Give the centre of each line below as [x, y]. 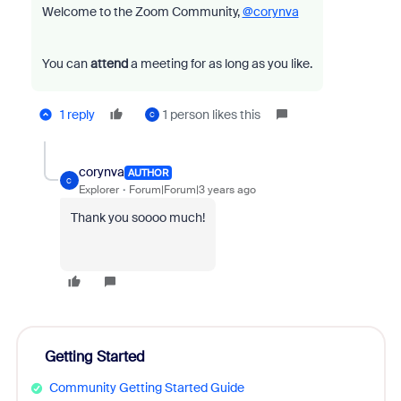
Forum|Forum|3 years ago [192, 190]
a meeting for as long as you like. [220, 64]
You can [66, 64]
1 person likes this [211, 115]
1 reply [77, 115]
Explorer [98, 190]
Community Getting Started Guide [146, 388]
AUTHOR [148, 172]
